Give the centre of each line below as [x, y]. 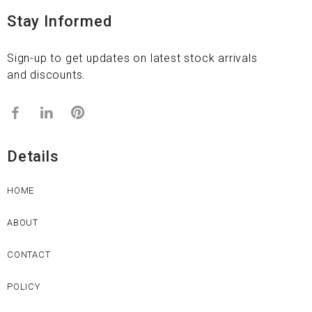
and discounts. [47, 75]
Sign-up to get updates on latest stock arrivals [132, 58]
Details [33, 157]
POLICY [24, 287]
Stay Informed [60, 22]
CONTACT [29, 255]
